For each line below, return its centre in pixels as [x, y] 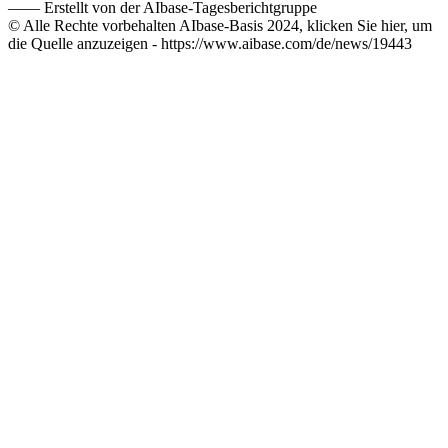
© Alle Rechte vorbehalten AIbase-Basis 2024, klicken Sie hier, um [220, 25]
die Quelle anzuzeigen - [84, 43]
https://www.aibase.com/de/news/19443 [286, 43]
